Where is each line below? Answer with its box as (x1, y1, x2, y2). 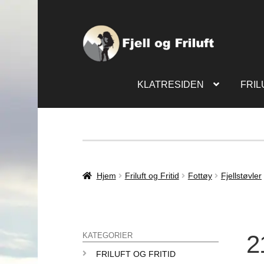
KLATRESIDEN (137, 80, 204, 90)
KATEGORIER (82, 232, 133, 240)
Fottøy (187, 170, 212, 180)
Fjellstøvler (220, 170, 262, 180)
